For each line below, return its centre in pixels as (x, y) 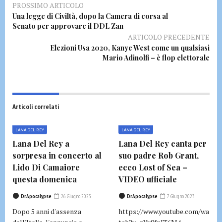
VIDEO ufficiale (148, 179)
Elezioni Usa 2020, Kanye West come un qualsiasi (130, 48)
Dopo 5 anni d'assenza (47, 211)
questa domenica (45, 179)
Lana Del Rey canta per (163, 143)
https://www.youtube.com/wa (164, 211)
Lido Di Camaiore (46, 167)
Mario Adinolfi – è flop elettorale (156, 58)
